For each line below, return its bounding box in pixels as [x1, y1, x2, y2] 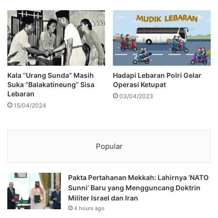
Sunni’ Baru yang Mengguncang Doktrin [68, 183, 200, 192]
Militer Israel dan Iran [68, 193, 138, 202]
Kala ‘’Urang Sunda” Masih [7, 71, 94, 79]
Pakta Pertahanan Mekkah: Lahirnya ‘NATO [68, 173, 209, 182]
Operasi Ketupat [113, 80, 166, 89]
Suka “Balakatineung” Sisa [7, 80, 94, 89]
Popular [95, 141, 123, 151]
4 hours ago [74, 204, 105, 212]
